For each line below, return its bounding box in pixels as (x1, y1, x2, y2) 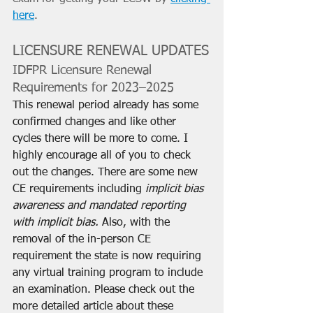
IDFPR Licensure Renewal (13, 64, 156, 77)
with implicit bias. (13, 217, 102, 228)
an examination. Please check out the (13, 284, 198, 296)
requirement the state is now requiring (13, 250, 205, 262)
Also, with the (102, 217, 173, 228)
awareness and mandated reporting (13, 200, 189, 212)
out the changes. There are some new (13, 166, 201, 178)
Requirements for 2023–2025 (13, 81, 174, 94)
